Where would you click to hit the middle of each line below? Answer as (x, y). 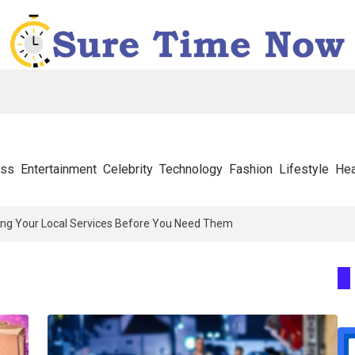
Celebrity (128, 170)
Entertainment (59, 170)
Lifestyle (304, 170)
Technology (191, 170)
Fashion (251, 170)
